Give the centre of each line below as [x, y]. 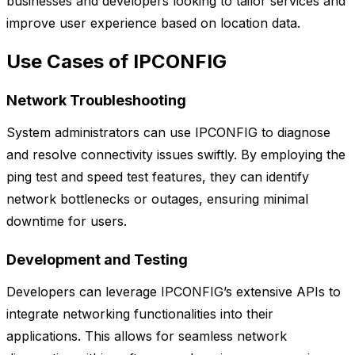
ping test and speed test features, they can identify [158, 177]
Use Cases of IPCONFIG [116, 62]
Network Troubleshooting [96, 101]
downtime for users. [67, 221]
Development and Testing [97, 260]
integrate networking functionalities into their [140, 314]
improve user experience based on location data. [153, 23]
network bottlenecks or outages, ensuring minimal [157, 199]
